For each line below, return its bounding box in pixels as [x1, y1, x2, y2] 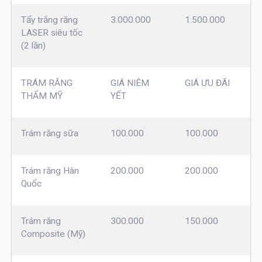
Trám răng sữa [20, 127, 78, 139]
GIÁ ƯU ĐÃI [184, 77, 230, 88]
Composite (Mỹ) [20, 228, 85, 239]
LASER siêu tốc [20, 27, 82, 38]
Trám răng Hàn [20, 165, 79, 176]
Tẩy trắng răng [20, 14, 78, 25]
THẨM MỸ [20, 90, 63, 101]
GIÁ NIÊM [110, 77, 149, 88]
